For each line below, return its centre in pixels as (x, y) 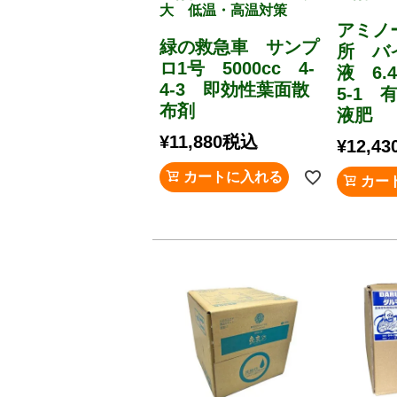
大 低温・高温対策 (223, 10)
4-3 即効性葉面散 (234, 89)
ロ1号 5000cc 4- (237, 68)
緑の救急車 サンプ (239, 47)
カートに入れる (233, 176)
